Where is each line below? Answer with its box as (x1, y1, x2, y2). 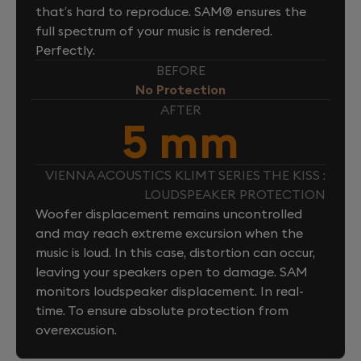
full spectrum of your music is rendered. (35, 22, 272, 39)
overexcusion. (35, 321, 117, 338)
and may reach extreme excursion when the (35, 224, 303, 241)
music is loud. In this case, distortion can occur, (35, 243, 315, 260)
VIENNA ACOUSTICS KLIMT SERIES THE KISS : (45, 166, 326, 183)
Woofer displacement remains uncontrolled (35, 205, 302, 222)
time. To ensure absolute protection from (35, 301, 288, 318)
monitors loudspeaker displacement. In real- (35, 282, 304, 299)
